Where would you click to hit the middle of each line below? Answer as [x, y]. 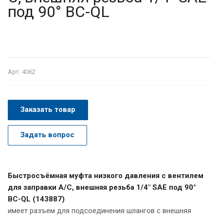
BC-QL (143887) [36, 199]
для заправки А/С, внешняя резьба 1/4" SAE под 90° [102, 187]
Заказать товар [48, 109]
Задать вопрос [47, 135]
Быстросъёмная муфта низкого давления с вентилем [106, 175]
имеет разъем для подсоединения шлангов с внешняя [100, 210]
